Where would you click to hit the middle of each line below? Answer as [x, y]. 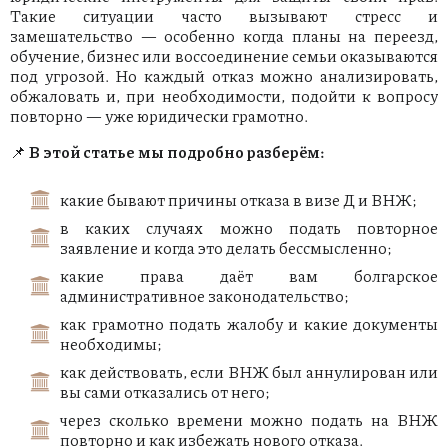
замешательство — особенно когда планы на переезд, [224, 36]
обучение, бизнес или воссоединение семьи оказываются [224, 56]
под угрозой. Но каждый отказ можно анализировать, [224, 76]
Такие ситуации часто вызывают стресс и [224, 16]
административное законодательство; [204, 296]
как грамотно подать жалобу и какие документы [249, 324]
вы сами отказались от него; [165, 392]
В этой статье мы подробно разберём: [177, 152]
